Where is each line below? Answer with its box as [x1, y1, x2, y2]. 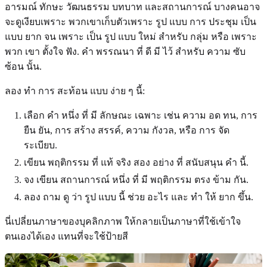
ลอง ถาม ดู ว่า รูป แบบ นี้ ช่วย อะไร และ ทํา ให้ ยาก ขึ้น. [24, 191, 253, 202]
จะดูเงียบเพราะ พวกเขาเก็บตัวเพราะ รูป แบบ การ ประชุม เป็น [5, 16, 256, 27]
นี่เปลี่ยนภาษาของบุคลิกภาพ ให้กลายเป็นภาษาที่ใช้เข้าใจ [5, 216, 241, 226]
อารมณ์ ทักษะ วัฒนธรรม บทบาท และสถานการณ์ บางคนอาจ [5, 1, 260, 12]
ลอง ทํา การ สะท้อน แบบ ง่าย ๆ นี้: [5, 85, 145, 96]
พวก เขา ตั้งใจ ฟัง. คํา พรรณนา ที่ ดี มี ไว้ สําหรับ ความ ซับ [5, 46, 246, 57]
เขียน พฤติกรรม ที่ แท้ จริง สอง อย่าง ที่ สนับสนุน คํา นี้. [24, 157, 249, 167]
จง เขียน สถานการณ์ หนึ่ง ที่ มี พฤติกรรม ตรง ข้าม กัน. [24, 174, 249, 185]
